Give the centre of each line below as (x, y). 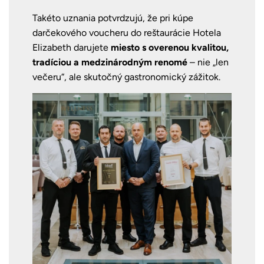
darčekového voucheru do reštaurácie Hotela (127, 33)
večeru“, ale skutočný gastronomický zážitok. (126, 77)
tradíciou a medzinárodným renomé (110, 62)
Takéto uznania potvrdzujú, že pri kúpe (113, 18)
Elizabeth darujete (72, 48)
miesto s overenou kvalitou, (170, 48)
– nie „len (208, 62)
